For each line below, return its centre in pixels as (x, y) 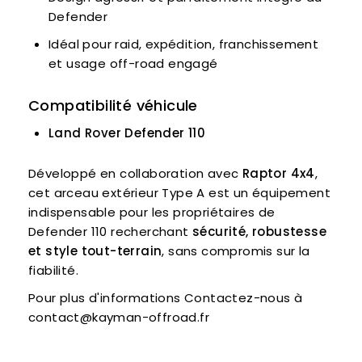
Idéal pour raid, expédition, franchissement (184, 44)
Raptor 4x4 (278, 174)
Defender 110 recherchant (110, 232)
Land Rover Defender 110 (127, 133)
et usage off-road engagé (133, 64)
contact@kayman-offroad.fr (119, 318)
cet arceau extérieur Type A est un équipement (179, 193)
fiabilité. (54, 271)
